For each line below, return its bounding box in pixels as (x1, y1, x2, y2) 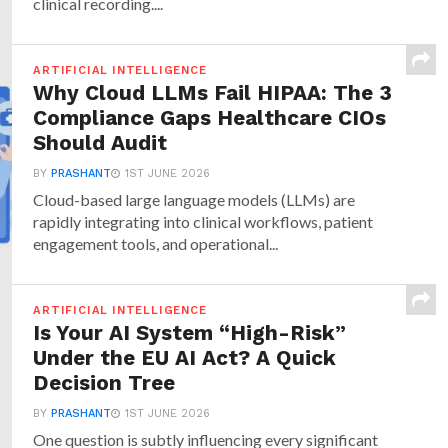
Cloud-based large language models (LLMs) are (33, 190, 356, 209)
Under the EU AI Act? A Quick (33, 346, 337, 370)
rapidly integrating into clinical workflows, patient (33, 212, 374, 231)
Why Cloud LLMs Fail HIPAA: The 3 (33, 81, 393, 105)
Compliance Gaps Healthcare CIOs (33, 106, 387, 130)
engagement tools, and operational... (33, 234, 279, 253)
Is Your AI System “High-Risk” (33, 321, 347, 345)
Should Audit (33, 131, 168, 155)
